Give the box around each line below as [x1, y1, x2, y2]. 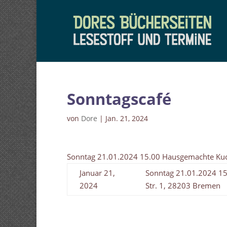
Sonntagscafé [67, 88, 171, 109]
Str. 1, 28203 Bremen [145, 180, 220, 191]
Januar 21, [80, 168, 115, 178]
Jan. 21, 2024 [105, 113, 148, 123]
